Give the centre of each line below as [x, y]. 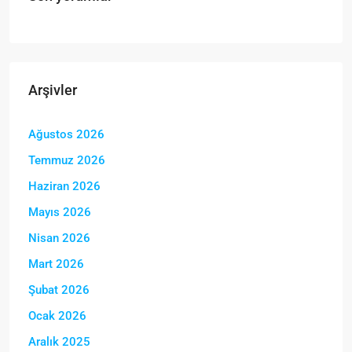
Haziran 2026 [64, 186]
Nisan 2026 [59, 238]
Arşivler [53, 90]
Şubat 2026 [59, 290]
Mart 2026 [56, 264]
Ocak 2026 [57, 315]
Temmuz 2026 [67, 160]
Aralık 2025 [59, 341]
